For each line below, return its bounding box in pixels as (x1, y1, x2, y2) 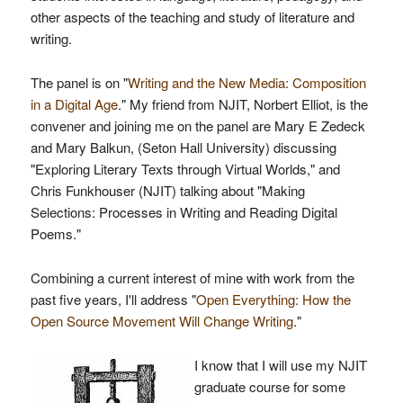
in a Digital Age (30, 94, 118, 113)
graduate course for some (193, 377, 345, 396)
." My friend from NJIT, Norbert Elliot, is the (117, 94, 368, 113)
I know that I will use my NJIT (193, 355, 367, 374)
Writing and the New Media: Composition (127, 73, 366, 92)
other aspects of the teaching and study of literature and (30, 7, 354, 26)
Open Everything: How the (195, 290, 351, 309)
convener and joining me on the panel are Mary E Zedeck (30, 116, 365, 135)
